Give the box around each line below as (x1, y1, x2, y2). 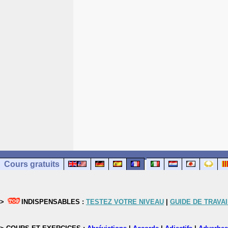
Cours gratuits (4, 160, 60, 168)
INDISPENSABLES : (21, 198, 86, 206)
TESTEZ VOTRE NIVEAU (86, 198, 164, 206)
